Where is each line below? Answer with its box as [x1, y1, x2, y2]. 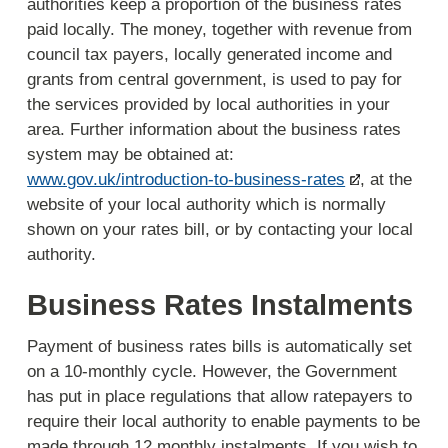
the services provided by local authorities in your [27, 94, 391, 114]
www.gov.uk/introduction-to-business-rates [27, 169, 346, 189]
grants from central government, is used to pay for [27, 69, 403, 89]
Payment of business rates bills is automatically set [27, 337, 413, 357]
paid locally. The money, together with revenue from [27, 19, 413, 39]
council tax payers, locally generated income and [27, 44, 393, 64]
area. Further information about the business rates [27, 119, 402, 139]
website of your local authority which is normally [27, 194, 387, 214]
